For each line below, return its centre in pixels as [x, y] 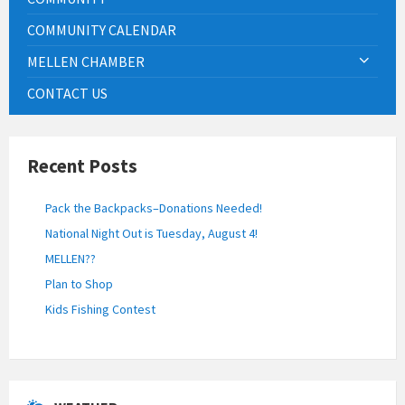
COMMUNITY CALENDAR [102, 29]
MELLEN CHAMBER [86, 61]
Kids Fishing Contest [100, 309]
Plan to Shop [79, 283]
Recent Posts [82, 165]
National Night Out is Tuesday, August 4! [151, 233]
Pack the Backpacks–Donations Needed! [154, 207]
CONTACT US [67, 93]
